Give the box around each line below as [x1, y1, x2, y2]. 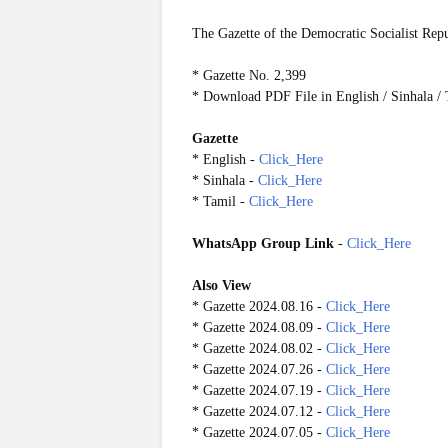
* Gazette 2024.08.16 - [192, 299, 326, 314]
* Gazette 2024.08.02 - [192, 341, 326, 356]
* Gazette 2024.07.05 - [192, 425, 326, 440]
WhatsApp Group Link [192, 236, 334, 251]
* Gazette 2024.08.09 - [192, 320, 326, 335]
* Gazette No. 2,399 [192, 68, 306, 83]
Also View [192, 278, 251, 293]
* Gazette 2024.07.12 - [192, 404, 326, 419]
